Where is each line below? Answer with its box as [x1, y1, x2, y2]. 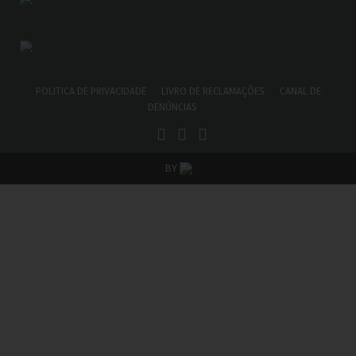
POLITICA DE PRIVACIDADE [35, 85, 146, 97]
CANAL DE [279, 85, 321, 97]
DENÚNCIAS [147, 101, 197, 113]
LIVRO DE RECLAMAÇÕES [161, 85, 265, 97]
